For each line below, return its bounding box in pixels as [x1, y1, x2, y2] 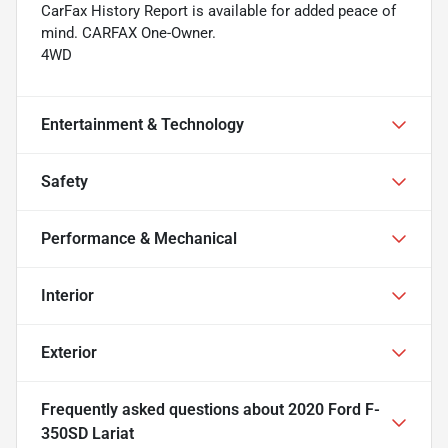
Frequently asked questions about [41, 399, 288, 419]
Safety [41, 171, 88, 191]
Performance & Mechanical [41, 228, 237, 248]
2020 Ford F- [288, 399, 380, 419]
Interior [41, 285, 94, 305]
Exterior [41, 342, 97, 362]
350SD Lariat [41, 423, 134, 443]
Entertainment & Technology [41, 114, 244, 134]
